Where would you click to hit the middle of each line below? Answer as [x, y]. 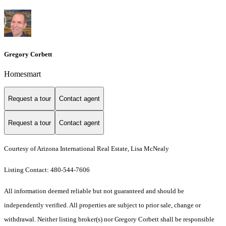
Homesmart [22, 74]
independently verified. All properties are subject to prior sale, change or [102, 205]
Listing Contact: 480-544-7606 [48, 170]
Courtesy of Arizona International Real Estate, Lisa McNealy [87, 149]
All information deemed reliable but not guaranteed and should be [94, 191]
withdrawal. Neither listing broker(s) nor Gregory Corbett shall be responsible [109, 219]
